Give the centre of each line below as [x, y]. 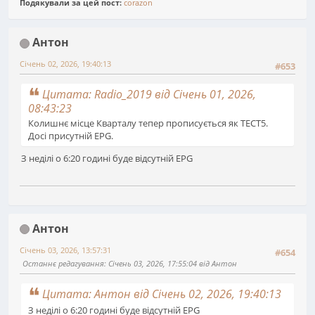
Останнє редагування [63, 263]
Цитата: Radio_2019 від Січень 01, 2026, [149, 95]
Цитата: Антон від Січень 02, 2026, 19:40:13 [162, 294]
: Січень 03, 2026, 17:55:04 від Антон [171, 263]
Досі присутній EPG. [71, 136]
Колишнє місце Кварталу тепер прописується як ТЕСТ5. [148, 123]
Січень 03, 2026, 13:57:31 [65, 250]
